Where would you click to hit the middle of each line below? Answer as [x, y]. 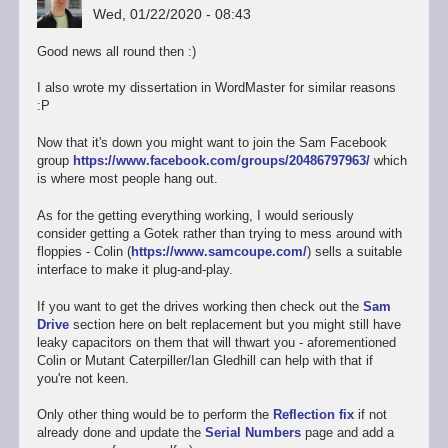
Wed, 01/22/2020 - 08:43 [171, 14]
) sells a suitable [354, 251]
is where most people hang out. [127, 179]
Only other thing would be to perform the [154, 415]
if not [370, 415]
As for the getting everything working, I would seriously [195, 215]
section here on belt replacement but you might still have [234, 324]
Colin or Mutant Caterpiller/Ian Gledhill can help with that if [204, 360]
